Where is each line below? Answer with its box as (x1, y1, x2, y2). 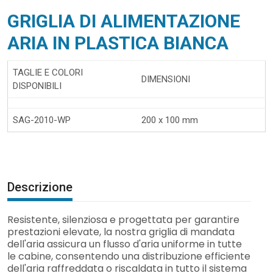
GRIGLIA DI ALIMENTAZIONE (7, 10, 240, 32)
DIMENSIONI (141, 74, 190, 85)
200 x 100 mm (141, 115, 198, 126)
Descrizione (7, 180, 73, 195)
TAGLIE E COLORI (13, 67, 83, 79)
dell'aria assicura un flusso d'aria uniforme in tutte (7, 237, 242, 252)
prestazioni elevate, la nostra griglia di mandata (7, 225, 235, 239)
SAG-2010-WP (13, 115, 71, 126)
